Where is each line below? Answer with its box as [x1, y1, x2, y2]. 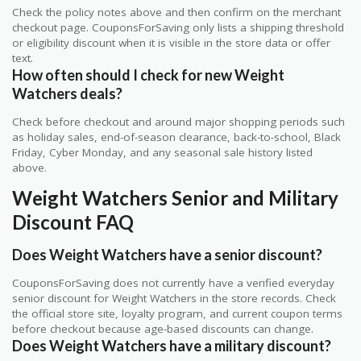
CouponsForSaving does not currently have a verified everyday [12, 276, 334, 291]
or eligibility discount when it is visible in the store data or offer [12, 35, 330, 50]
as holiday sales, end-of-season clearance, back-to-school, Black [12, 129, 341, 144]
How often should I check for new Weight [12, 65, 284, 84]
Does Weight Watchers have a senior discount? [12, 246, 322, 264]
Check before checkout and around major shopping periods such [12, 114, 345, 129]
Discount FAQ [12, 210, 134, 234]
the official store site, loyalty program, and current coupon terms [12, 306, 342, 322]
